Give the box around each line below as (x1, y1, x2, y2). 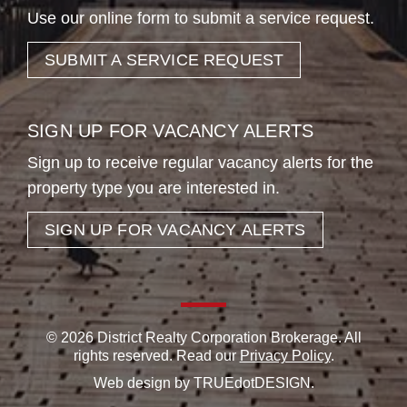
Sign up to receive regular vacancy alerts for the (27, 154, 373, 173)
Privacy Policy (239, 348, 331, 364)
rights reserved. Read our (73, 348, 240, 364)
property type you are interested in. (27, 179, 280, 198)
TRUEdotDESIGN (193, 375, 311, 392)
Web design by (93, 375, 194, 392)
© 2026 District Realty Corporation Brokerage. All (45, 330, 362, 346)
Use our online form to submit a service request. (27, 9, 374, 28)
